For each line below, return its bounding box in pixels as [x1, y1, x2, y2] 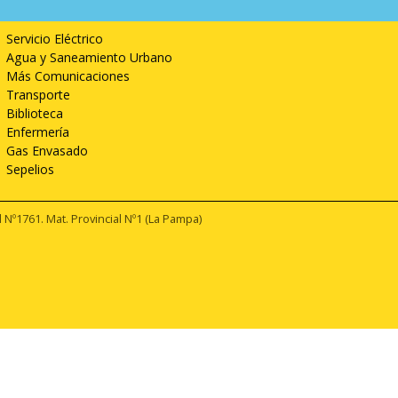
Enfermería [5, 123, 69, 140]
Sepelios [5, 160, 54, 178]
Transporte [5, 85, 70, 103]
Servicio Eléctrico [5, 29, 103, 47]
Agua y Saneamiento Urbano [5, 48, 172, 66]
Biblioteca [5, 104, 63, 122]
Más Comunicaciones [5, 67, 130, 84]
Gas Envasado [5, 141, 88, 159]
